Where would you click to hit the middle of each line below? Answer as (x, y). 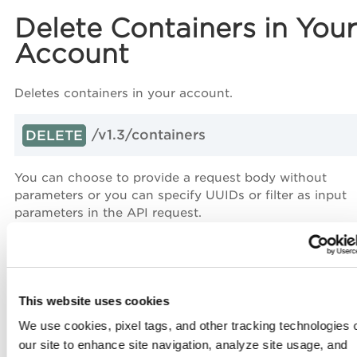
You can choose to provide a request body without (171, 178)
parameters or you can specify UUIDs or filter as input (180, 196)
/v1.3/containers (149, 134)
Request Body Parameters (170, 269)
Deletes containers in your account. (124, 93)
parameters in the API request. (108, 213)
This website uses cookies (94, 300)
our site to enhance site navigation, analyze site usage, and (183, 345)
